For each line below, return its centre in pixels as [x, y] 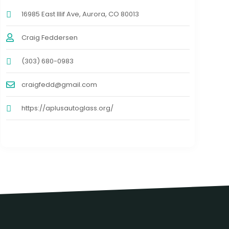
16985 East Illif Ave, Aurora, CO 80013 [80, 14]
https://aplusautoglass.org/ [67, 108]
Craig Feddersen [49, 37]
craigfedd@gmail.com [59, 84]
